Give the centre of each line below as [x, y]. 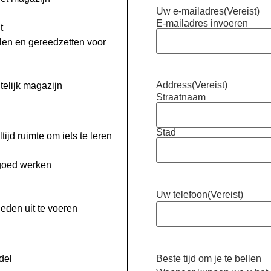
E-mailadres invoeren [202, 24]
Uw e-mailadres [190, 11]
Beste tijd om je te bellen [209, 259]
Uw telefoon [182, 195]
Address [174, 85]
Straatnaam [181, 97]
